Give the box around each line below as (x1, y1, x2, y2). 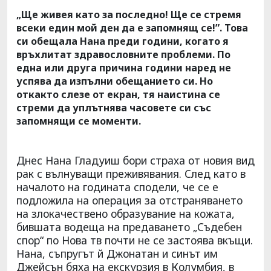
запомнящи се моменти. (16, 114, 141, 128)
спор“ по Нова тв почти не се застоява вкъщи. (16, 232, 253, 247)
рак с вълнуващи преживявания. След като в (16, 166, 246, 181)
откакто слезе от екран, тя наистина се (16, 87, 220, 101)
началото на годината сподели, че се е (16, 179, 218, 194)
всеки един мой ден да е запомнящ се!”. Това (16, 21, 248, 34)
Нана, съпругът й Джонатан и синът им (16, 246, 218, 261)
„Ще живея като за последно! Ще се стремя (16, 7, 241, 21)
